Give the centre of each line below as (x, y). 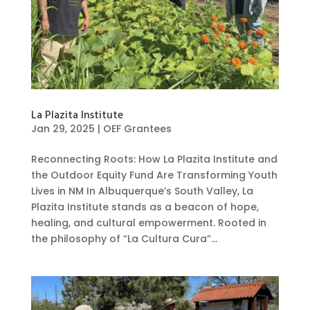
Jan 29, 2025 (63, 128)
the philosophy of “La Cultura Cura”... (124, 238)
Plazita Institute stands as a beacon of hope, (145, 207)
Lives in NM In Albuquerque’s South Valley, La (142, 191)
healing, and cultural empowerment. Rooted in (148, 222)
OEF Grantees (137, 128)
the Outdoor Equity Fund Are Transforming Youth (154, 175)
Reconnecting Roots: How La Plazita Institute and (154, 159)
